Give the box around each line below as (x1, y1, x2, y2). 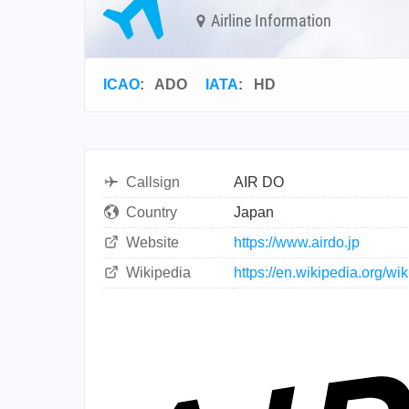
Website (126, 235, 179, 250)
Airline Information (207, 10, 331, 30)
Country (126, 204, 177, 220)
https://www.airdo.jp (234, 235, 360, 250)
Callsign (126, 174, 180, 190)
